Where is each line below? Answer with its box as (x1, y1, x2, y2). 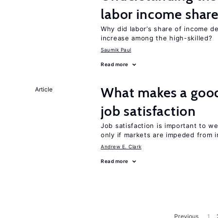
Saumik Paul (101, 47, 131, 53)
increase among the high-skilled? (101, 34, 213, 42)
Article (35, 86, 53, 93)
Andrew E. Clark (101, 144, 142, 149)
